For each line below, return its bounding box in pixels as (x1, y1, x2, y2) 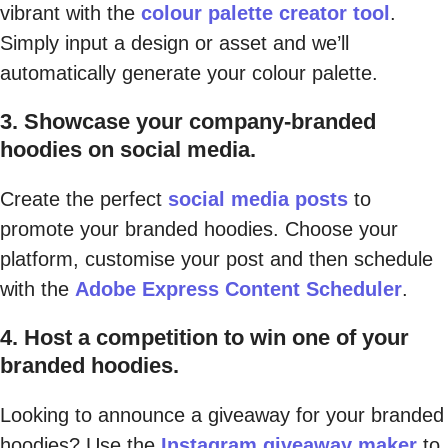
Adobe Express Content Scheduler (75, 278, 402, 300)
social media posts (168, 188, 348, 210)
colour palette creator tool (141, 2, 390, 24)
